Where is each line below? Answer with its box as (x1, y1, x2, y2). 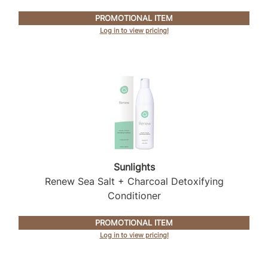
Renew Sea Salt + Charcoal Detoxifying (44, 175, 224, 187)
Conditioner (107, 189, 161, 202)
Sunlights (113, 160, 155, 173)
